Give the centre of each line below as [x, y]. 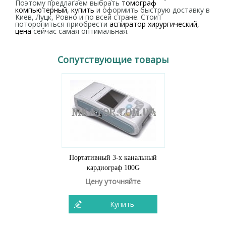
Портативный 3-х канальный [113, 158]
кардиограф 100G [113, 168]
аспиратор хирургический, [154, 24]
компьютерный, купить [55, 10]
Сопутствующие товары [113, 60]
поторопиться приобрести [62, 24]
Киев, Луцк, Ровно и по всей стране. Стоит [89, 17]
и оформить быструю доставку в [152, 10]
